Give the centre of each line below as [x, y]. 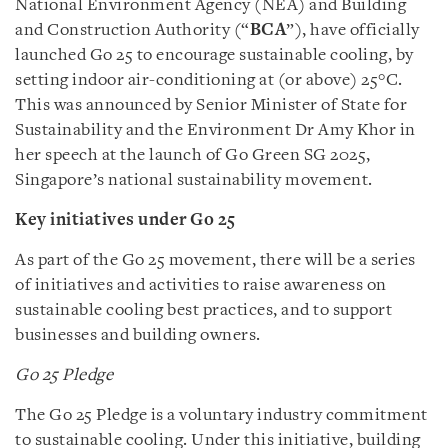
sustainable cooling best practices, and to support [203, 310]
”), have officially [353, 30]
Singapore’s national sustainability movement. [194, 180]
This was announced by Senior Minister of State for [211, 105]
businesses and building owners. [138, 335]
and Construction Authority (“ [132, 30]
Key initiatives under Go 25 [125, 220]
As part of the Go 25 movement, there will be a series [215, 260]
